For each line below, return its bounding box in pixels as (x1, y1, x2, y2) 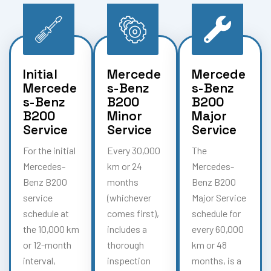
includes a (107, 223, 148, 235)
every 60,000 (191, 223, 244, 235)
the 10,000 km (23, 223, 79, 235)
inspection (107, 254, 151, 266)
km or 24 (107, 160, 143, 172)
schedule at (23, 207, 69, 219)
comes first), (107, 207, 160, 219)
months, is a (191, 254, 241, 266)
